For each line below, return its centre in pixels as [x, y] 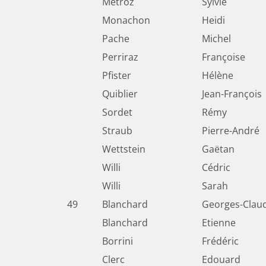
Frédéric [220, 241]
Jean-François [232, 94]
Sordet [117, 113]
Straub [117, 131]
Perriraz [120, 57]
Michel [216, 39]
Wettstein [124, 149]
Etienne [219, 223]
